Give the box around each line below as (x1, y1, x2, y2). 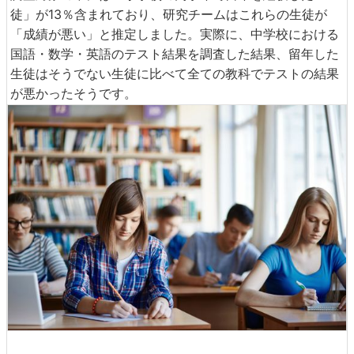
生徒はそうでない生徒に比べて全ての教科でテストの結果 (10, 65, 339, 81)
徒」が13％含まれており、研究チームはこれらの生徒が (10, 6, 327, 22)
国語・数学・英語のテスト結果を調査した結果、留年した (10, 45, 339, 62)
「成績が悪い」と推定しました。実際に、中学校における (10, 25, 339, 42)
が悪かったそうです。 (10, 85, 137, 101)
